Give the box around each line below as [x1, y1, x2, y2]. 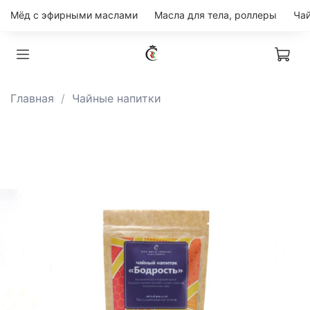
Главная [10, 91, 54, 105]
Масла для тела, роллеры [154, 9, 277, 21]
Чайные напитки [117, 91, 161, 105]
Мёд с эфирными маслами [10, 9, 138, 21]
